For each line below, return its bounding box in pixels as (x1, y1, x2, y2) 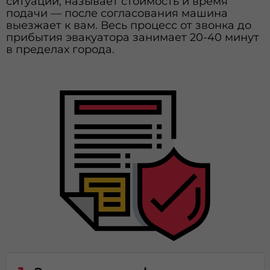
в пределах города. (6, 43, 115, 56)
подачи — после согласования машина (6, 7, 228, 20)
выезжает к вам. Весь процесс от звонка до (6, 19, 252, 32)
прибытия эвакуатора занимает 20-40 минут (6, 31, 260, 44)
